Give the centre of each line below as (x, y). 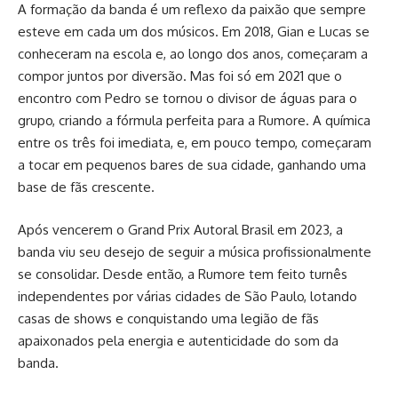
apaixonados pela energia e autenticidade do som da (178, 340)
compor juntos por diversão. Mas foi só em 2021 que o (180, 76)
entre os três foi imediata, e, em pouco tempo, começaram (195, 143)
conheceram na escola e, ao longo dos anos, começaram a (193, 54)
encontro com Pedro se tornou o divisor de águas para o (187, 99)
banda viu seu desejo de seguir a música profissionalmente (195, 251)
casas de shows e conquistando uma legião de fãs (168, 318)
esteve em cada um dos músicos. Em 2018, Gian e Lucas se (194, 32)
